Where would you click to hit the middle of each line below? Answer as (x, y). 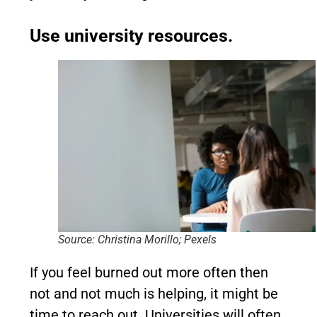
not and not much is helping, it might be (154, 293)
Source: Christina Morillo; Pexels (137, 239)
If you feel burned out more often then (149, 272)
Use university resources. (131, 36)
